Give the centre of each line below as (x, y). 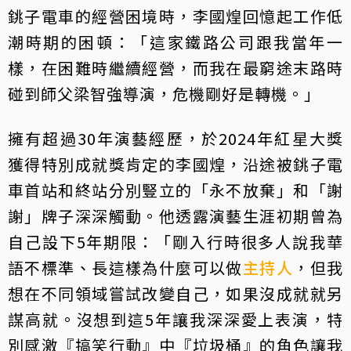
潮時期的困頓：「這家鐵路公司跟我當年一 (175, 42)
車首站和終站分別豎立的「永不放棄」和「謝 (175, 190)
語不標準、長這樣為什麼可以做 (125, 267)
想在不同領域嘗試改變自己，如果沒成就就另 (175, 293)
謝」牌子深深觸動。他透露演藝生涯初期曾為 (175, 215)
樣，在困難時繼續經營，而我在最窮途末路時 (175, 67)
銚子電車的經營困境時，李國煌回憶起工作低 (175, 16)
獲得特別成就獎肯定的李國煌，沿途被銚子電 (175, 164)
